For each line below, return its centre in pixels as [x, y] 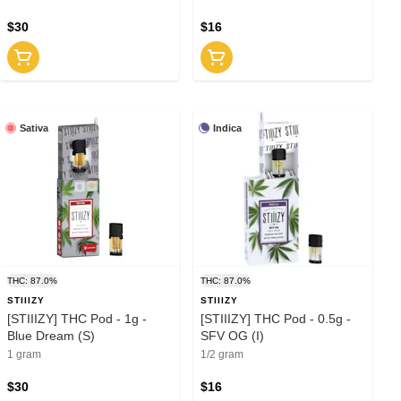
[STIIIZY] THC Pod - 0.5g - [276, 318]
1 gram [24, 354]
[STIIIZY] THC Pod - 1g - [77, 318]
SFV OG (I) [232, 335]
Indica [227, 128]
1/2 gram [222, 354]
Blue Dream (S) [51, 335]
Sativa [34, 128]
